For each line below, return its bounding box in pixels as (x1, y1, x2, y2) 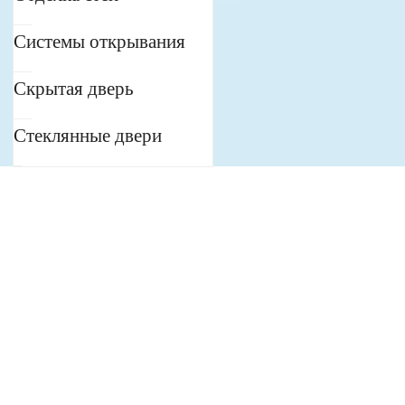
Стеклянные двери (14, 125, 162, 146)
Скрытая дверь (14, 78, 134, 99)
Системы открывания (14, 31, 185, 52)
